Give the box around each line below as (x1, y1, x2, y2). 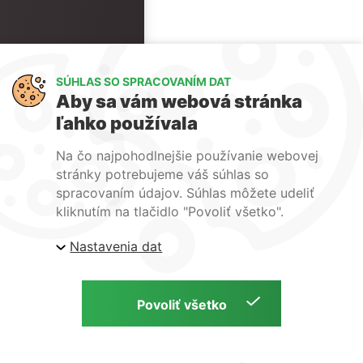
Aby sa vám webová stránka (55, 90, 302, 112)
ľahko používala (55, 112, 198, 134)
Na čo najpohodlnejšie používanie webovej (55, 147, 318, 164)
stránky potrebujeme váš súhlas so (55, 165, 269, 182)
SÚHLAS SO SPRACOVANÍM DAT (55, 74, 231, 88)
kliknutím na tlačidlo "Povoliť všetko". (55, 203, 284, 220)
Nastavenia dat (70, 237, 163, 254)
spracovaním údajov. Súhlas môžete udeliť (55, 184, 314, 201)
